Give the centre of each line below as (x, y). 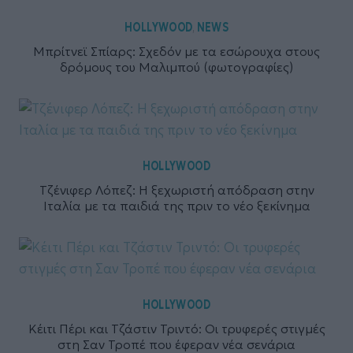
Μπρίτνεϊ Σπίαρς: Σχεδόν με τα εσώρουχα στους (176, 52)
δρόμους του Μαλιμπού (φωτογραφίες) (176, 67)
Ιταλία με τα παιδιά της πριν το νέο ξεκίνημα (176, 206)
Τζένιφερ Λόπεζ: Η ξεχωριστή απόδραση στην (176, 190)
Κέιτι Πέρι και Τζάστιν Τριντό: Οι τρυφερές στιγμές (176, 329)
